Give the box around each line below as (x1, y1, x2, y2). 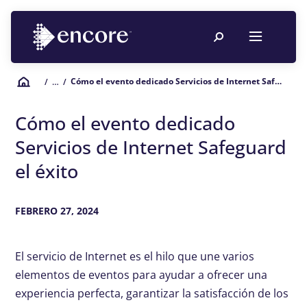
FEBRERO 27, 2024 (15, 204, 99, 217)
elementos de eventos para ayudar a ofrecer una (15, 267, 268, 282)
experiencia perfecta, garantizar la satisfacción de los (15, 286, 289, 301)
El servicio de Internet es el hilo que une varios (15, 249, 255, 264)
